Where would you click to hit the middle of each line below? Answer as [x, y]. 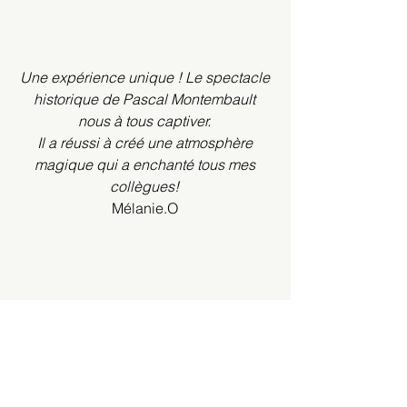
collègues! [144, 186]
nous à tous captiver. [144, 121]
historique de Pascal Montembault [144, 99]
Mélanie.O [144, 208]
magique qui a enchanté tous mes [144, 164]
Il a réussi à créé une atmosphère [144, 143]
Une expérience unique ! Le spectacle [144, 77]
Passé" [145, 363]
